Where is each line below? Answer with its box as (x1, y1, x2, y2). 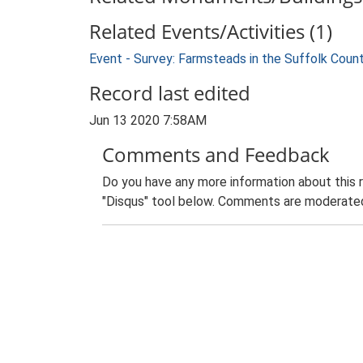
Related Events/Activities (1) (89, 18, 332, 45)
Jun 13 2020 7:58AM (89, 113, 207, 128)
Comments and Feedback (102, 141, 330, 168)
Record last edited (89, 79, 250, 106)
